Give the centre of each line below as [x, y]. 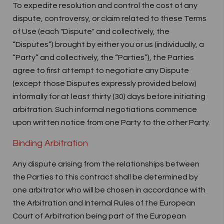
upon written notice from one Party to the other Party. [111, 122]
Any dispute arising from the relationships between [106, 164]
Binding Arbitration [50, 143]
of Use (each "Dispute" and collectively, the [91, 31]
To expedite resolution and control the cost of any [105, 5]
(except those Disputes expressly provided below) [104, 83]
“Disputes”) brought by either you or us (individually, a [108, 44]
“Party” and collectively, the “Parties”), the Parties [103, 57]
